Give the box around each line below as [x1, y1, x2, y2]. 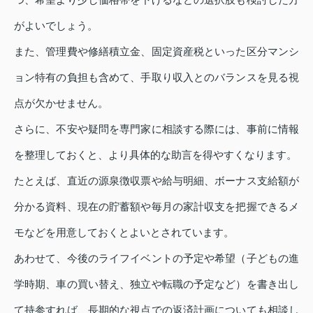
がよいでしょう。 [14, 20, 98, 32]
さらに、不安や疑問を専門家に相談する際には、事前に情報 [14, 123, 299, 136]
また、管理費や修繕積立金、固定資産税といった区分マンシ [14, 45, 299, 58]
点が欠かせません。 [14, 97, 108, 110]
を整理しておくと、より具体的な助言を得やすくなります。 [14, 149, 297, 161]
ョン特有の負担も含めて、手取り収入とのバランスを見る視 [14, 71, 299, 84]
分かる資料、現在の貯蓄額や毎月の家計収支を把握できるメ [14, 201, 299, 213]
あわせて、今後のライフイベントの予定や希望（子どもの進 [14, 252, 299, 265]
